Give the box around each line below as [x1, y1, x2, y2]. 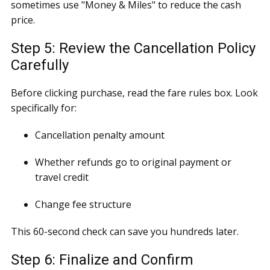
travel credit [35, 171, 89, 184]
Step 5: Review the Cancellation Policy [11, 40, 256, 57]
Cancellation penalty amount [35, 128, 165, 142]
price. [11, 13, 35, 27]
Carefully [11, 57, 69, 74]
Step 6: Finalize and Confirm [11, 251, 193, 268]
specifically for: [11, 101, 77, 115]
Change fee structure [35, 198, 131, 211]
